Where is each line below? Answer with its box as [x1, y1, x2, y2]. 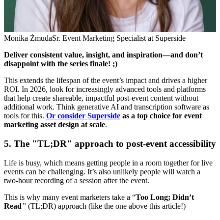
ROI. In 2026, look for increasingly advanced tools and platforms [4, 85, 206, 94]
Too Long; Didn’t [136, 192, 194, 201]
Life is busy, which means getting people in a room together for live [4, 158, 213, 167]
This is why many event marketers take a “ [4, 192, 136, 201]
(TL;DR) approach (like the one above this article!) [26, 201, 186, 210]
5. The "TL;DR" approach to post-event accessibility [4, 138, 216, 149]
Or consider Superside [46, 111, 120, 120]
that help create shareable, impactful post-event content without [4, 94, 198, 103]
